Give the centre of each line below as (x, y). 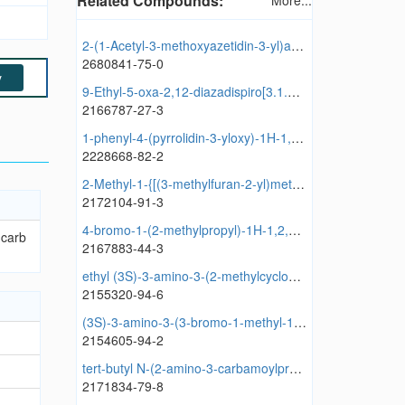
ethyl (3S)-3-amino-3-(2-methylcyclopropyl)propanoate (294, 276)
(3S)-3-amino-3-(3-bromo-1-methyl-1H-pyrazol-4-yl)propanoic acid (300, 322)
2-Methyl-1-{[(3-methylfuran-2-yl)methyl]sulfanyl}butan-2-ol (298, 184)
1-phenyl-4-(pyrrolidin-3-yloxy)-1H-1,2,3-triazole (297, 138)
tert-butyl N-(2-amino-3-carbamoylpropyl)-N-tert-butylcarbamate (295, 368)
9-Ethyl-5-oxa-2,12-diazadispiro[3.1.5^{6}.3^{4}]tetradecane (293, 92)
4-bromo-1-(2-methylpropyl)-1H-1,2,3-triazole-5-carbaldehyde (294, 230)
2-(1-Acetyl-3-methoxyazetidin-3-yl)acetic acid (297, 46)
